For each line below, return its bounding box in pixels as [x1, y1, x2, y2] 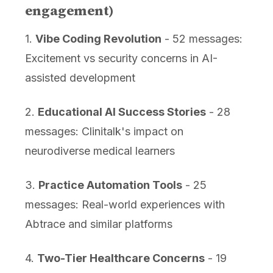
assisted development [24, 71, 135, 85]
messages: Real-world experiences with [24, 198, 225, 211]
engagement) [24, 1, 114, 20]
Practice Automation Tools [38, 179, 182, 192]
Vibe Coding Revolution [35, 32, 161, 46]
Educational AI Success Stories [37, 105, 206, 119]
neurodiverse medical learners [24, 144, 175, 158]
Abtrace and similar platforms [24, 218, 172, 231]
